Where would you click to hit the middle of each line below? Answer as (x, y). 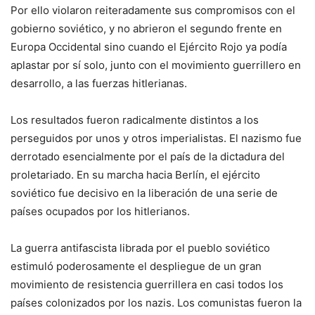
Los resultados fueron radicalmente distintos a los (135, 120)
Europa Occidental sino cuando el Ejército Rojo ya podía (149, 46)
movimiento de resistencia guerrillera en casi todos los (147, 284)
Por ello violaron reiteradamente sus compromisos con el (153, 10)
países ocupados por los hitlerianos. (100, 211)
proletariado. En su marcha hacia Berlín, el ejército (135, 174)
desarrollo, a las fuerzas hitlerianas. (99, 83)
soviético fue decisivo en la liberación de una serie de (144, 193)
